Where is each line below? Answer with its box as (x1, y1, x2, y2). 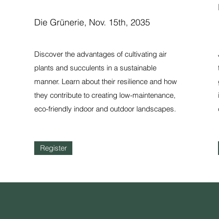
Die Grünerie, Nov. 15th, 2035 (34, 17, 151, 28)
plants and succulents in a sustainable (34, 63, 157, 72)
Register (40, 143, 67, 153)
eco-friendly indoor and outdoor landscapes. (34, 104, 176, 113)
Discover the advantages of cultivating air (34, 49, 167, 59)
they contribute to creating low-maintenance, (34, 90, 176, 100)
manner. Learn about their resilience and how (34, 77, 177, 86)
